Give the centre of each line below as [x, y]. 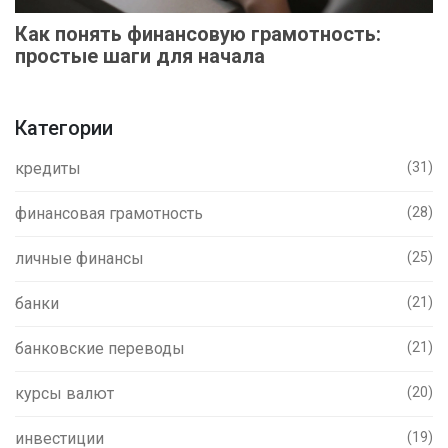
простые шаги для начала [140, 55]
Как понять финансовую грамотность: [198, 33]
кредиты [48, 168]
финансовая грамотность [109, 213]
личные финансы [79, 258]
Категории [64, 127]
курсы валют [64, 393]
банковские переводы [100, 348]
